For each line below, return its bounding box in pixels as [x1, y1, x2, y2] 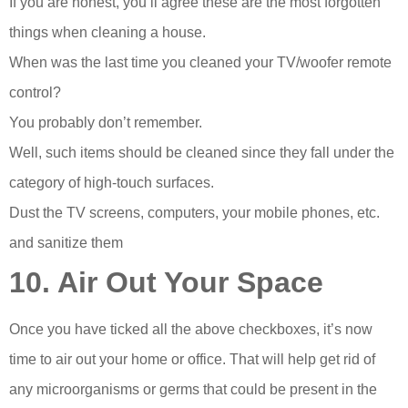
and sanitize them [9, 235, 127, 251]
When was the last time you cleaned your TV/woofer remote [9, 55, 392, 71]
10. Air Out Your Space [9, 266, 323, 300]
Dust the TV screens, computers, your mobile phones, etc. [9, 205, 380, 221]
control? [9, 85, 65, 101]
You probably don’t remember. [9, 115, 202, 131]
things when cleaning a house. [9, 25, 209, 41]
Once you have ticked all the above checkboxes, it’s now [9, 321, 372, 338]
